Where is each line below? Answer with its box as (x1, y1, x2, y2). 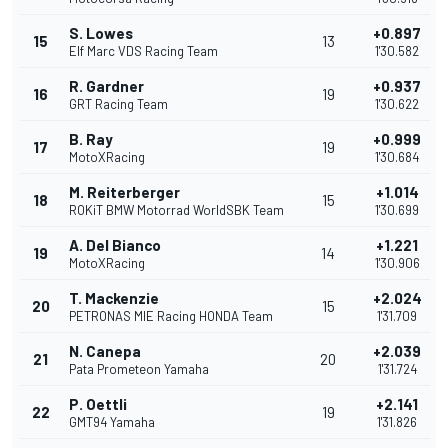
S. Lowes (69, 24, 133, 43)
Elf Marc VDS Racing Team (69, 43, 218, 60)
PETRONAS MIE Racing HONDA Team (69, 308, 273, 325)
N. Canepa (69, 342, 141, 361)
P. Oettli (69, 395, 127, 414)
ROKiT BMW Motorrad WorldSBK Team (69, 202, 284, 219)
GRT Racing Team (69, 96, 168, 113)
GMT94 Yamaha (69, 414, 155, 431)
